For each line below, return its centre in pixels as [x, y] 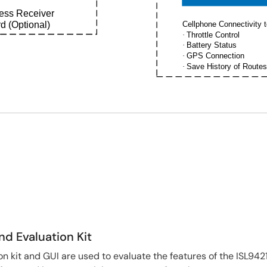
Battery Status [211, 45]
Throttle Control [213, 35]
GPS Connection [215, 55]
